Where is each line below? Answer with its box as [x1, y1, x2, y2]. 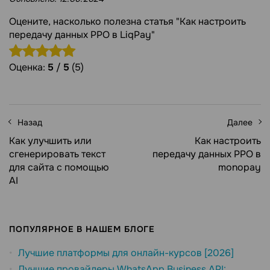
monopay [218, 160, 261, 174]
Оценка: [9, 60, 48, 74]
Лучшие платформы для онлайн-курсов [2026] [18, 246, 234, 259]
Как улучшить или [9, 134, 92, 147]
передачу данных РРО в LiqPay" [9, 28, 155, 41]
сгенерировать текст [9, 147, 105, 160]
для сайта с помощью [9, 160, 109, 174]
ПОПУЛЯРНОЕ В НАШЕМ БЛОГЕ [9, 223, 155, 234]
